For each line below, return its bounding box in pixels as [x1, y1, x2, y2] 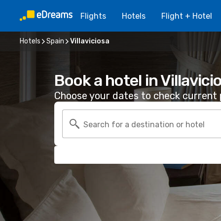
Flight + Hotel [161, 11, 212, 21]
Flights [80, 11, 106, 21]
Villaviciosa [70, 37, 110, 45]
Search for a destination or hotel [83, 119, 205, 129]
